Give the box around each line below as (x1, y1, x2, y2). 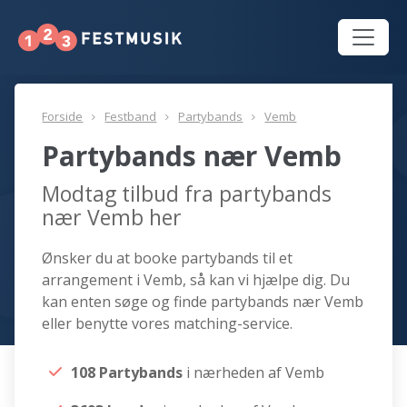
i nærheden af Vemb (186, 362, 325, 383)
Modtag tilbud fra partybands (42, 179, 333, 209)
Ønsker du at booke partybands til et (42, 248, 293, 269)
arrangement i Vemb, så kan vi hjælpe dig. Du (42, 270, 351, 291)
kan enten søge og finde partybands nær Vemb (42, 292, 364, 313)
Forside (42, 108, 84, 125)
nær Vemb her (42, 203, 183, 233)
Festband (104, 108, 157, 125)
